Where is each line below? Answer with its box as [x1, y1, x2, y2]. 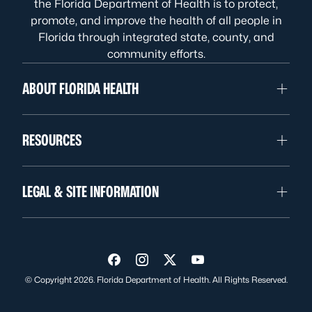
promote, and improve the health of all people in [30, 14, 282, 28]
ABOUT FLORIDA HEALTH [22, 79, 139, 98]
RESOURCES [22, 131, 81, 150]
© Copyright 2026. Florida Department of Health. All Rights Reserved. [24, 274, 288, 286]
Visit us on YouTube [196, 257, 309, 272]
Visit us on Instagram [141, 257, 265, 272]
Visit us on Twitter [169, 257, 270, 272]
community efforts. [107, 47, 205, 61]
